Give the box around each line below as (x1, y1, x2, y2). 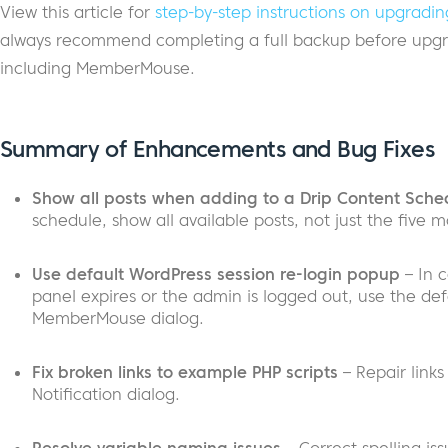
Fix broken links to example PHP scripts (31, 362, 338, 383)
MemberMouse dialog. (31, 308, 204, 329)
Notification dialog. (31, 384, 180, 405)
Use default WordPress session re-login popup (31, 264, 400, 285)
